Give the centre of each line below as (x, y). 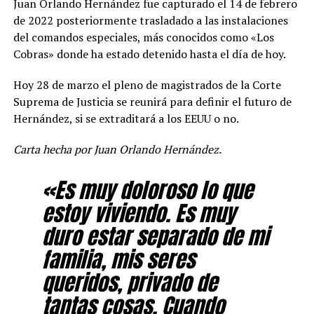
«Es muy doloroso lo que (147, 190)
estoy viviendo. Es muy (138, 213)
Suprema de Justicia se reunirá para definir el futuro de (152, 101)
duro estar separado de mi (155, 236)
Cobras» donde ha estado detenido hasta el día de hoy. (149, 54)
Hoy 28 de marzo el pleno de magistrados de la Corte (147, 84)
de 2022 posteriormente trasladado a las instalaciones (150, 20)
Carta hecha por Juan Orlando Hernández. (117, 149)
